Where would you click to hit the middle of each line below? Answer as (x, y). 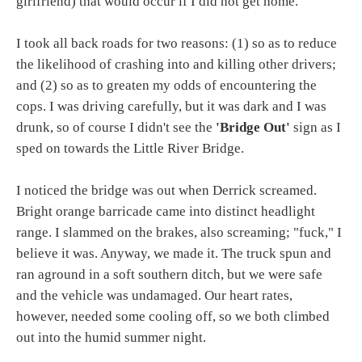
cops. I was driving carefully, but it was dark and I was (171, 106)
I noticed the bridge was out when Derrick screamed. (166, 190)
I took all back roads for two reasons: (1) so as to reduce (177, 43)
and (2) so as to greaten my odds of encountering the (166, 85)
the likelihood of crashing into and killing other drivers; (176, 64)
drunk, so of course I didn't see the (116, 127)
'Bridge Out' (253, 127)
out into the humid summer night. (111, 337)
